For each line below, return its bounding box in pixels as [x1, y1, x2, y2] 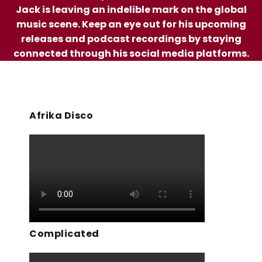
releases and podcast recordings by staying [20, 32, 242, 46]
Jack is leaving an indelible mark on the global [15, 3, 247, 17]
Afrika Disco [29, 109, 93, 123]
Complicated [29, 227, 99, 241]
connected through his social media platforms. [13, 47, 249, 61]
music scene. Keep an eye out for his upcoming [16, 18, 246, 32]
